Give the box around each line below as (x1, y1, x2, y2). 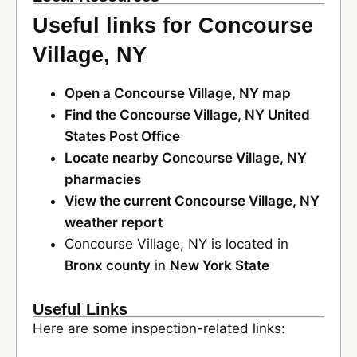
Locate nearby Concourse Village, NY (65, 150, 307, 166)
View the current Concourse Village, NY (65, 193, 320, 209)
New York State (170, 257, 269, 273)
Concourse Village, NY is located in (65, 236, 288, 252)
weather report (65, 214, 163, 230)
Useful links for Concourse (33, 14, 313, 37)
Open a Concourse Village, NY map (65, 85, 291, 101)
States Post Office (65, 128, 180, 144)
